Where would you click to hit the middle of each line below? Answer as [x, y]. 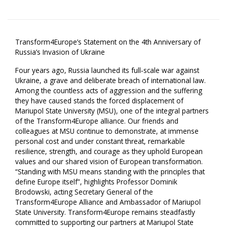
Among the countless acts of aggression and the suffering [109, 91]
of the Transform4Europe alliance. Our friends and [97, 121]
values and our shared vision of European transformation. [109, 162]
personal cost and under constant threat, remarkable [100, 141]
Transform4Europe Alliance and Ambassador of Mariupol [108, 202]
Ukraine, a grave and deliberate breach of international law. [110, 81]
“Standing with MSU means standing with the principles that [110, 172]
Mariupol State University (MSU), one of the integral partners [112, 111]
